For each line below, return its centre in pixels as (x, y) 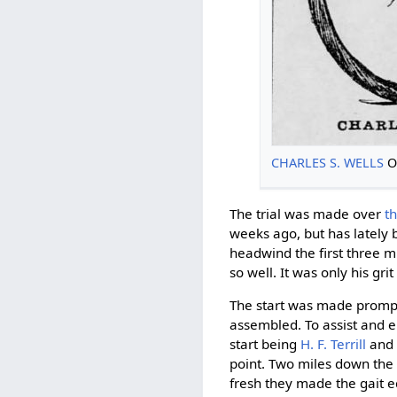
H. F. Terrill (334, 343)
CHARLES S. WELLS (327, 162)
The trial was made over (307, 213)
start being (265, 343)
